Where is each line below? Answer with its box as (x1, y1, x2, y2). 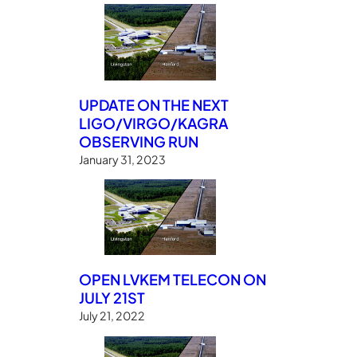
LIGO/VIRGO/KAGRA (79, 113, 229, 132)
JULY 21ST (79, 288, 146, 308)
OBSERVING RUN (79, 131, 199, 151)
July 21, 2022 (79, 308, 146, 324)
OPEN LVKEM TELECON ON (79, 270, 267, 289)
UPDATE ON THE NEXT (79, 95, 229, 114)
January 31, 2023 (79, 151, 167, 167)
